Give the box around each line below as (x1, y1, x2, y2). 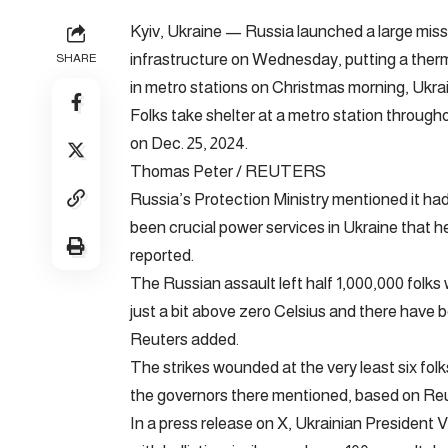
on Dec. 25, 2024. (130, 133, 248, 153)
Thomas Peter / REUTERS (130, 161, 326, 181)
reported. (130, 245, 194, 265)
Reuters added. (130, 329, 239, 349)
